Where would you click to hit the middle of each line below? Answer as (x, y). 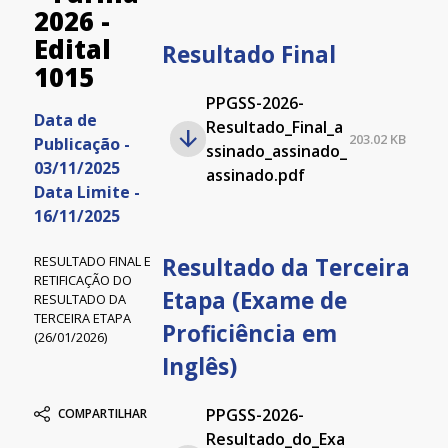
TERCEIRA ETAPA (82, 318)
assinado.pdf (255, 175)
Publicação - (81, 144)
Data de (65, 120)
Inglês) (199, 366)
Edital (72, 50)
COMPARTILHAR (102, 413)
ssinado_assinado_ (276, 151)
